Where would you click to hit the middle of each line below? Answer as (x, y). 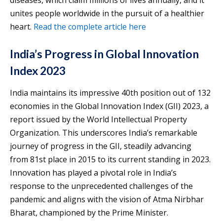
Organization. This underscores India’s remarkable (104, 132)
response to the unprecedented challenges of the (101, 186)
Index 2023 (38, 70)
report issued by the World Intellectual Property (98, 119)
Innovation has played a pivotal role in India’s (93, 172)
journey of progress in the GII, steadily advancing (101, 146)
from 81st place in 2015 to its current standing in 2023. (110, 159)
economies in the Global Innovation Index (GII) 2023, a (109, 106)
